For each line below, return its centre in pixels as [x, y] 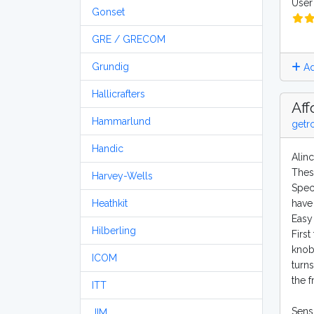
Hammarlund [121, 121]
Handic [108, 149]
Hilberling [114, 231]
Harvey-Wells [122, 176]
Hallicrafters [118, 94]
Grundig [110, 67]
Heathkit [110, 203]
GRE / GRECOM [129, 39]
